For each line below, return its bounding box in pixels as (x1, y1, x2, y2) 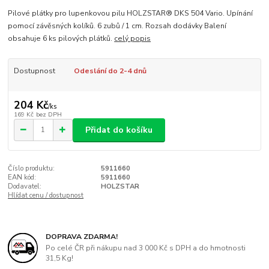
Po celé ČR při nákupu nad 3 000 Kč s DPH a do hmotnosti (46, 243, 246, 253)
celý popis (114, 34, 151, 44)
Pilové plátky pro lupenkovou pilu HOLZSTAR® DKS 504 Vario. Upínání (8, 8, 253, 19)
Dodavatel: (8, 182, 42, 192)
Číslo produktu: (8, 164, 55, 174)
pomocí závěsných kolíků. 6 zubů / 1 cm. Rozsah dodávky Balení (8, 21, 227, 31)
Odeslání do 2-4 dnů (73, 66, 147, 76)
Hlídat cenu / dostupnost (8, 191, 84, 201)
